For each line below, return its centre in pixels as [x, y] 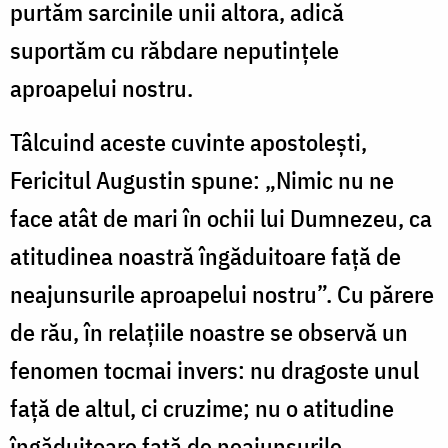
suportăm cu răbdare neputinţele [174, 50]
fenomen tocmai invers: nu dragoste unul [214, 370]
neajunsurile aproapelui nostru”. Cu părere [222, 294]
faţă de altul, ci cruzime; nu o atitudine [202, 408]
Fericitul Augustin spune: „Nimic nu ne [202, 180]
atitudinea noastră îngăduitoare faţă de [205, 256]
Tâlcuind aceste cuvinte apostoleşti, [188, 142]
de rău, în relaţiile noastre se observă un [209, 332]
